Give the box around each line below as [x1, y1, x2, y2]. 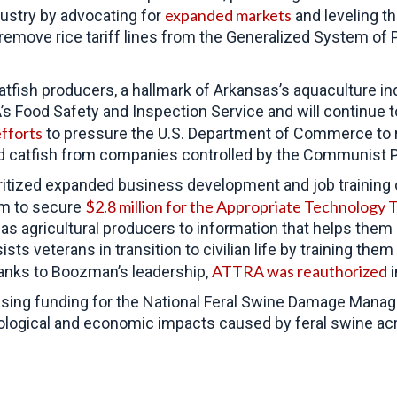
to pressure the [43, 124, 158, 143]
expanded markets [165, 5, 292, 25]
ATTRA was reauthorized [212, 261, 387, 281]
